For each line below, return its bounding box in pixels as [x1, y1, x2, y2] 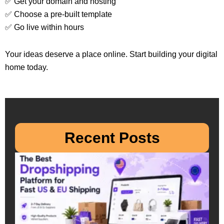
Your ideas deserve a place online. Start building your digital [5, 50, 217, 59]
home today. [5, 63, 48, 72]
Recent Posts [64, 129, 160, 146]
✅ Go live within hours [5, 23, 84, 32]
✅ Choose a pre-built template [5, 10, 112, 19]
